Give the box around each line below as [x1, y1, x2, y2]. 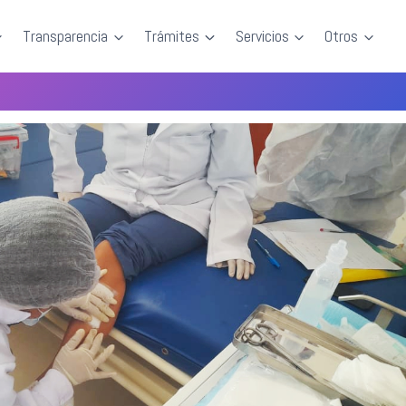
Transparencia [23, 25, 109, 46]
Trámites [144, 25, 200, 46]
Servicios [235, 25, 289, 46]
